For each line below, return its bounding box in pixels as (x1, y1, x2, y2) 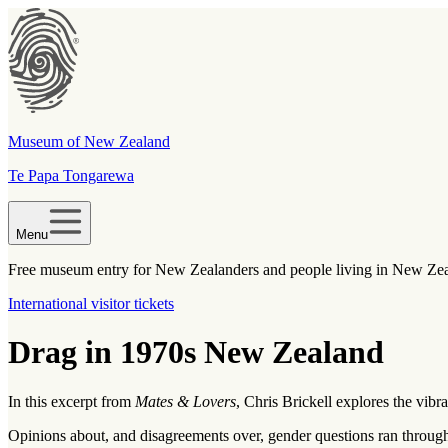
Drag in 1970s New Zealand (8, 334, 384, 371)
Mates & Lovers (135, 392, 236, 410)
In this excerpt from (8, 392, 135, 410)
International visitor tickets (8, 295, 174, 312)
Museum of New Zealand (8, 133, 170, 150)
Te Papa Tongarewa (8, 167, 134, 184)
